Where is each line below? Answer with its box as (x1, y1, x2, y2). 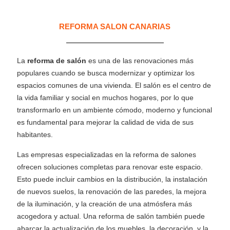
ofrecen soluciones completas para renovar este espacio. (17, 163, 203, 171)
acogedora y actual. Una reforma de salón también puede (17, 212, 205, 220)
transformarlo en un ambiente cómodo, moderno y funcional (17, 106, 213, 114)
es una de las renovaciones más (86, 56, 194, 65)
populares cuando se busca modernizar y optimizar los (17, 69, 195, 77)
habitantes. (17, 130, 53, 139)
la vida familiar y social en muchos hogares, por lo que (17, 93, 194, 102)
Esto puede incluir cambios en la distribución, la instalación (17, 175, 208, 183)
